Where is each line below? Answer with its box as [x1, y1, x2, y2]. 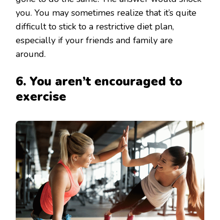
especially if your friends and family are [16, 34, 173, 47]
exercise [16, 88, 66, 106]
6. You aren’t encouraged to [16, 73, 182, 90]
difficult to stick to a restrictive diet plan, [16, 21, 174, 33]
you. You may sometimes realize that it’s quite [16, 7, 196, 19]
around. [16, 48, 46, 60]
